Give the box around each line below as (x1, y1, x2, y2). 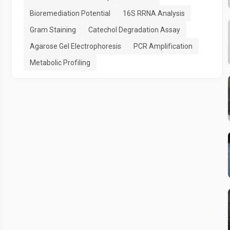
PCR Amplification (133, 42, 193, 51)
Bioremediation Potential (30, 9, 110, 18)
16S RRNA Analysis (123, 9, 185, 18)
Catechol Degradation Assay (88, 26, 180, 34)
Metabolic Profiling (30, 59, 90, 67)
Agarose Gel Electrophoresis (30, 42, 121, 51)
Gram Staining (30, 26, 76, 34)
